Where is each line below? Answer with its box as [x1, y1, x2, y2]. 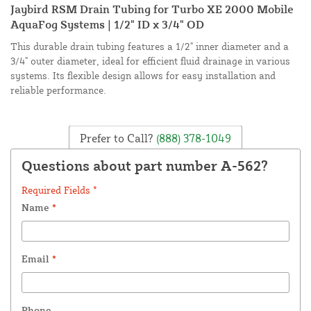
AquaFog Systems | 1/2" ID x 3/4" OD [10, 17, 204, 32]
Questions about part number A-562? [22, 157, 268, 175]
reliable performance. [10, 84, 106, 96]
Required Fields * [22, 184, 97, 196]
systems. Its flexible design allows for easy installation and [10, 69, 276, 82]
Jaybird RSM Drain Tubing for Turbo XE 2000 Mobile [10, 2, 294, 17]
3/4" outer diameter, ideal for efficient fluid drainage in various [10, 55, 290, 67]
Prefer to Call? [80, 131, 153, 145]
